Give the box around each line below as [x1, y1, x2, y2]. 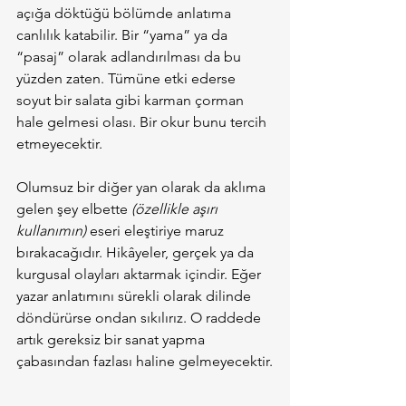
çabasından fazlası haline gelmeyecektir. [16, 353, 273, 371]
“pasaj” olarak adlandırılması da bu [16, 48, 245, 66]
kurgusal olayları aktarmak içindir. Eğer [16, 266, 265, 284]
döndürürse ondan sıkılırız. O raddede [16, 309, 265, 327]
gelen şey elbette [16, 200, 131, 218]
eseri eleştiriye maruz [86, 222, 227, 240]
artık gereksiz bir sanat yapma [16, 331, 208, 349]
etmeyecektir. [16, 135, 102, 153]
